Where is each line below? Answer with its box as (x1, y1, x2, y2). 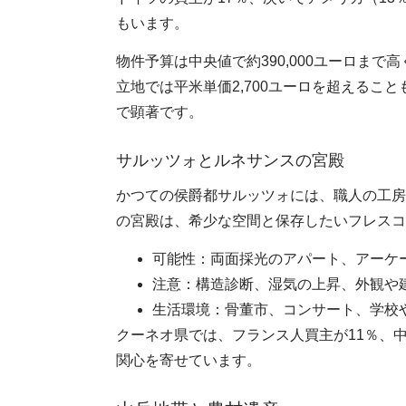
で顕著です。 (116, 104, 203, 121)
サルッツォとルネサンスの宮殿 (116, 151, 344, 170)
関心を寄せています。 (116, 353, 261, 369)
